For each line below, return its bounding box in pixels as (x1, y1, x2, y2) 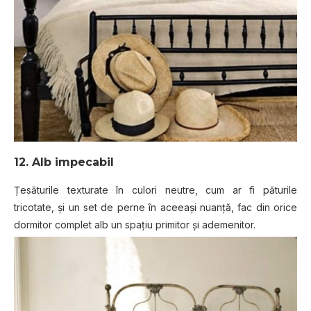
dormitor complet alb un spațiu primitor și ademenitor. (14, 218, 255, 230)
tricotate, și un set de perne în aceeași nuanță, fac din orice (14, 201, 297, 213)
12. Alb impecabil (14, 155, 114, 169)
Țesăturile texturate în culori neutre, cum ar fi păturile (14, 183, 297, 196)
